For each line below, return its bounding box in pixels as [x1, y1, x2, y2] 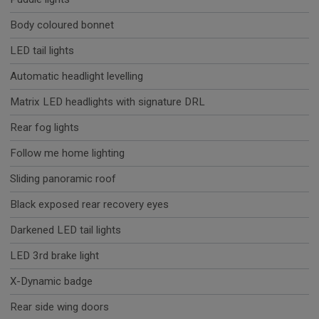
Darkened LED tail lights [10, 224, 121, 237]
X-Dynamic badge [10, 275, 93, 288]
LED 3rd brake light [10, 249, 99, 263]
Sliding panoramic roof [10, 172, 116, 186]
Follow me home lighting [10, 147, 125, 160]
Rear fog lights [10, 121, 79, 135]
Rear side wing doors [10, 300, 109, 314]
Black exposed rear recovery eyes [10, 198, 169, 211]
